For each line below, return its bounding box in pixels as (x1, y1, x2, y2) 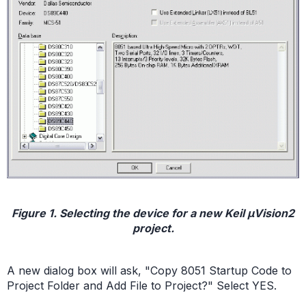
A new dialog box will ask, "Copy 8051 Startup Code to (7, 264, 292, 278)
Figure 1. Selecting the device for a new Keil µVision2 (12, 206, 294, 221)
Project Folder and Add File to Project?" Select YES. (7, 279, 277, 293)
